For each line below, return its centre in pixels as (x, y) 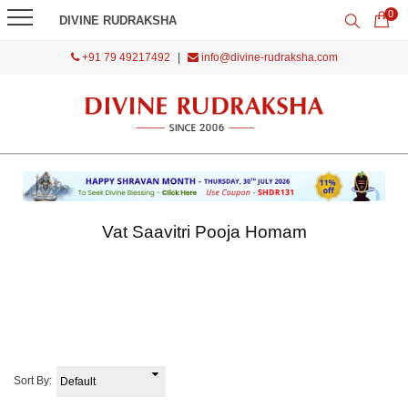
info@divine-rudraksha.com (268, 57)
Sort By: (33, 381)
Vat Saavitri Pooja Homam (204, 232)
